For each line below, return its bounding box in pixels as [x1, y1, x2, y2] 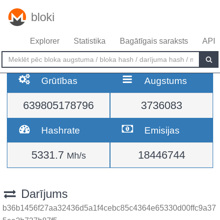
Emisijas [144, 125, 180, 136]
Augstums [144, 75, 188, 86]
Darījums [17, 187, 68, 200]
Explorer [30, 37, 59, 45]
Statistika [74, 37, 106, 45]
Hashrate [41, 125, 81, 136]
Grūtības [41, 75, 78, 86]
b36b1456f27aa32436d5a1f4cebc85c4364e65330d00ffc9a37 [2, 204, 216, 212]
